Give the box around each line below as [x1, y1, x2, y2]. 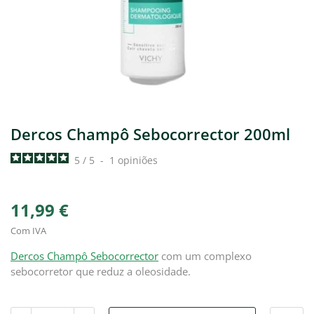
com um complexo [158, 249, 252, 263]
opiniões [118, 153, 158, 167]
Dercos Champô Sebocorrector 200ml [11, 123, 290, 144]
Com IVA [11, 224, 46, 237]
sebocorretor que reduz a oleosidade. [11, 264, 191, 278]
